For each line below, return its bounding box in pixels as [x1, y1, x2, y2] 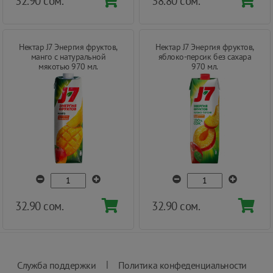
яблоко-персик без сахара [158, 51, 252, 62]
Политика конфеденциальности [118, 258, 247, 271]
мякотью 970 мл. [38, 60, 98, 72]
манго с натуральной [30, 51, 106, 62]
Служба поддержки [17, 258, 96, 271]
